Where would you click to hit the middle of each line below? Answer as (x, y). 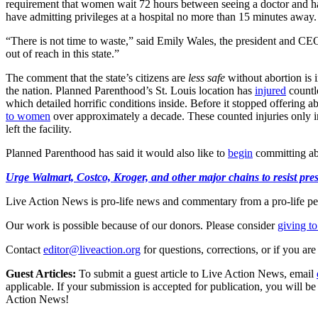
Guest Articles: (41, 273)
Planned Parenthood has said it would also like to (117, 153)
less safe (207, 77)
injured (270, 90)
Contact (23, 249)
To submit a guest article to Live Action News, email (195, 273)
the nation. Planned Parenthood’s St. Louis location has (130, 90)
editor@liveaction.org (92, 249)
